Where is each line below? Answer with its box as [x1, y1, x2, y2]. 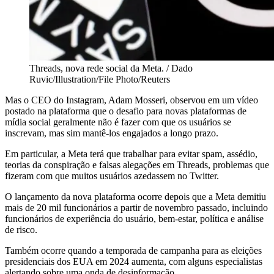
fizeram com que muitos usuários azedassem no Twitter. [5, 170, 219, 181]
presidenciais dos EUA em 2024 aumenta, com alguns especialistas [5, 256, 262, 267]
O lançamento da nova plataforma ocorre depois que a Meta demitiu [5, 191, 266, 202]
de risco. [5, 224, 37, 235]
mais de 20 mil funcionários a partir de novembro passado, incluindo [5, 202, 268, 213]
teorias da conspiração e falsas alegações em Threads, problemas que [5, 159, 269, 170]
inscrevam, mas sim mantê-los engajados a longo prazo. [5, 127, 218, 138]
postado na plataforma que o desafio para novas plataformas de [5, 105, 246, 116]
